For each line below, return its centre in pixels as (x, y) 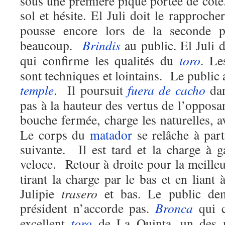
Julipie (41, 193)
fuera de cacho (166, 90)
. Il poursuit (91, 90)
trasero (80, 193)
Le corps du (55, 135)
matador (111, 135)
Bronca (174, 208)
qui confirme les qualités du (100, 60)
